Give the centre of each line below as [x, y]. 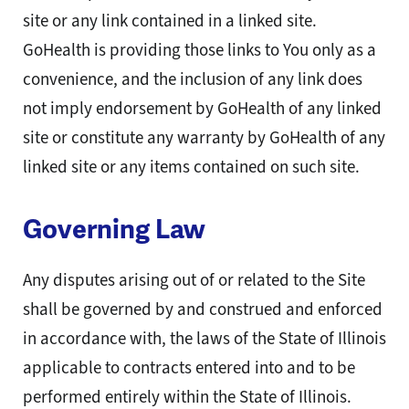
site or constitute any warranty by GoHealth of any [204, 138]
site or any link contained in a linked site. [170, 21]
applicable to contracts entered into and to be [189, 368]
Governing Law [114, 230]
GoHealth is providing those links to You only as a [199, 50]
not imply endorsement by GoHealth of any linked [202, 109]
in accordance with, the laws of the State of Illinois [204, 339]
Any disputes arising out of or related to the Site [194, 280]
